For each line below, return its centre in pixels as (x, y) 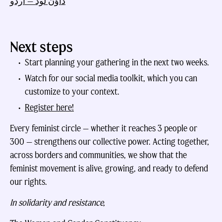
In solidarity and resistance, (57, 203)
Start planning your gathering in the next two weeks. (117, 62)
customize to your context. (72, 92)
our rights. (28, 182)
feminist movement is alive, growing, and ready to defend (109, 168)
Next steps (41, 47)
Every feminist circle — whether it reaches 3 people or (104, 128)
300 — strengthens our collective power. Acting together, (110, 142)
